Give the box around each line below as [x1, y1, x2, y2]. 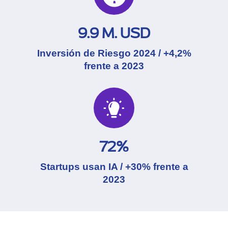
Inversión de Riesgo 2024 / [37, 48, 163, 59]
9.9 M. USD [78, 23, 150, 43]
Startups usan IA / [40, 161, 125, 173]
